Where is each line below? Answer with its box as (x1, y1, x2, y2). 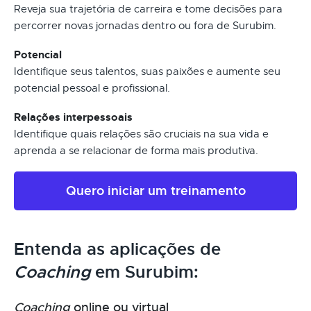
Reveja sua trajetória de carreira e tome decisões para (14, 2, 283, 15)
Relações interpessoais (14, 110, 133, 124)
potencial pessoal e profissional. (14, 81, 170, 94)
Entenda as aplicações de (14, 238, 221, 260)
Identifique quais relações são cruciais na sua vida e (14, 127, 269, 140)
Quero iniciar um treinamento (65, 182, 246, 199)
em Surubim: (90, 261, 199, 283)
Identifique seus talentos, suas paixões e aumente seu (14, 65, 280, 78)
